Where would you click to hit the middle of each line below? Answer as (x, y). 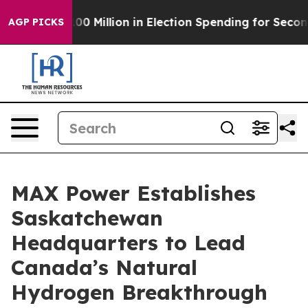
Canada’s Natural (104, 267)
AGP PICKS (36, 22)
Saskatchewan (87, 218)
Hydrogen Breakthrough (139, 292)
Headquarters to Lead (128, 243)
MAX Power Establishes (133, 193)
